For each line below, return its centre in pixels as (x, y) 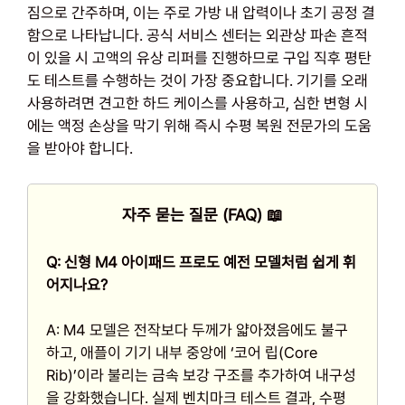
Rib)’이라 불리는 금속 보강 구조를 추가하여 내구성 (201, 376)
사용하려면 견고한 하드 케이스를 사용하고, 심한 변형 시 (198, 104)
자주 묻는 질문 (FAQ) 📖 (202, 214)
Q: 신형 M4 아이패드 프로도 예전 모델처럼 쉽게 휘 (201, 262)
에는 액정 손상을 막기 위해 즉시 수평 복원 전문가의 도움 (199, 126)
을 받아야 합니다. (80, 149)
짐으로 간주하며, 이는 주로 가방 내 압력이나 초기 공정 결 (201, 13)
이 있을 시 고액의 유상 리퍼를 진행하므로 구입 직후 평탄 (199, 58)
